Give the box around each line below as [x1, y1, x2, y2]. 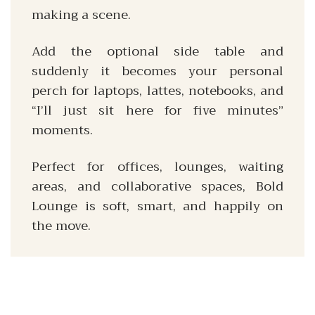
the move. [32, 214, 91, 237]
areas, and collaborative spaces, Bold [32, 175, 283, 198]
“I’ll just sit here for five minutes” [32, 99, 283, 122]
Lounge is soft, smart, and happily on [32, 195, 283, 217]
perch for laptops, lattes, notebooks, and [32, 79, 283, 102]
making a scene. [32, 4, 131, 26]
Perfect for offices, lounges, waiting [32, 155, 283, 178]
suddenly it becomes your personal [32, 60, 283, 82]
